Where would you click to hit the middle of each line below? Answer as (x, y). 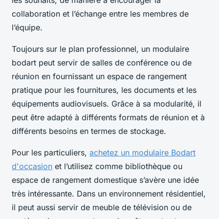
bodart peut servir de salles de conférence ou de (102, 62)
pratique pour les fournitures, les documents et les (104, 90)
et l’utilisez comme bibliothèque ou (117, 166)
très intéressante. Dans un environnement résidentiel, (109, 193)
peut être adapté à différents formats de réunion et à (108, 117)
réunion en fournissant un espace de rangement (99, 76)
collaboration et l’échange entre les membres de (100, 13)
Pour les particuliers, (51, 152)
